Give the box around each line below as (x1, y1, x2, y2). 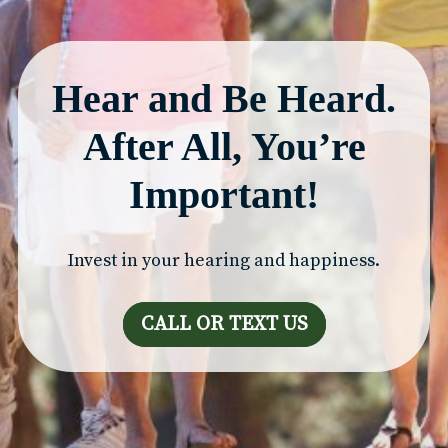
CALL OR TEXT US (140, 311, 308, 337)
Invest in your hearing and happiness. (68, 248, 380, 272)
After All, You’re (82, 123, 366, 169)
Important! (129, 171, 319, 217)
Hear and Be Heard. (52, 75, 396, 121)
